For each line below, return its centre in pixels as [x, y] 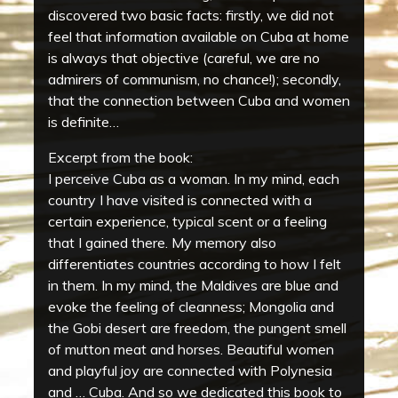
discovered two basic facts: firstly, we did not [191, 16]
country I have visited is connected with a [180, 200]
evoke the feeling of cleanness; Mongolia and [191, 307]
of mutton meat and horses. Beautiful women [191, 350]
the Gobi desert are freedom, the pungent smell [197, 328]
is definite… [84, 122]
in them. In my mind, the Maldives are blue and [193, 286]
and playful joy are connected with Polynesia [190, 371]
